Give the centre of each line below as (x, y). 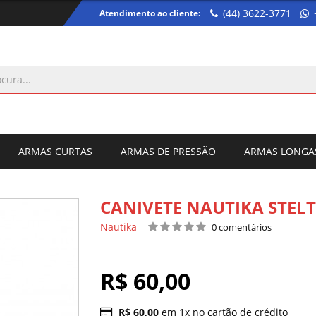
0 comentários (241, 227)
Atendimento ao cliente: (150, 13)
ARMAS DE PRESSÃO (168, 151)
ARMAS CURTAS (55, 151)
